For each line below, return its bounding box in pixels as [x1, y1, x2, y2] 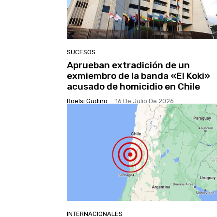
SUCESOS [67, 48, 95, 56]
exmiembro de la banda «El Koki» [67, 70, 210, 81]
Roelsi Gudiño [67, 97, 108, 105]
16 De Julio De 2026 [115, 97, 174, 105]
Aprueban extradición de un [67, 59, 190, 71]
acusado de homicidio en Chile [67, 80, 200, 92]
